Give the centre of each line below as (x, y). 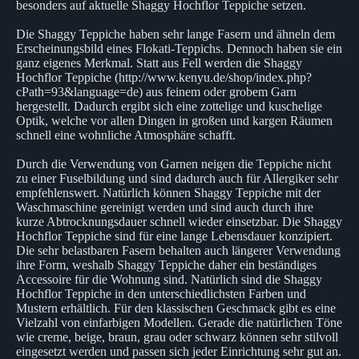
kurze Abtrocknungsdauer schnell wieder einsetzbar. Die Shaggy (179, 221)
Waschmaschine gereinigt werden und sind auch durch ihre (165, 207)
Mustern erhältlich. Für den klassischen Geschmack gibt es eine (176, 308)
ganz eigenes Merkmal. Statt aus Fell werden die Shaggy (159, 63)
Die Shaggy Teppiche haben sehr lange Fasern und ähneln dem (175, 34)
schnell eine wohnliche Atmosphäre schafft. (126, 135)
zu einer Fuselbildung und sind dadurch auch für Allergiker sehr (177, 178)
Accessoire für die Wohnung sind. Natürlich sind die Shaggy (169, 279)
